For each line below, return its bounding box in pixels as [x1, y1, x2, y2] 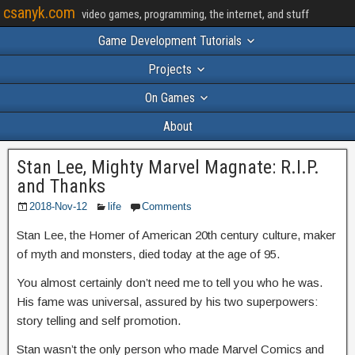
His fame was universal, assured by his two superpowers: [17, 295, 318, 308]
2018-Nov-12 [29, 200, 87, 212]
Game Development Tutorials [97, 33, 242, 48]
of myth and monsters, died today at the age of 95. [17, 247, 283, 261]
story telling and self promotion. [17, 314, 181, 327]
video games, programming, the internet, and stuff [82, 7, 309, 21]
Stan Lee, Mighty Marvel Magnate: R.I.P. [17, 156, 319, 178]
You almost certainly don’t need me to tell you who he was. [17, 276, 323, 289]
